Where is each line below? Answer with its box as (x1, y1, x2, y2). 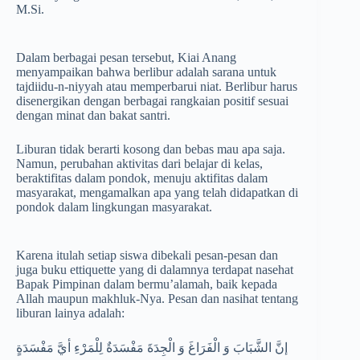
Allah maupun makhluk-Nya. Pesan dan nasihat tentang (16, 292, 298, 306)
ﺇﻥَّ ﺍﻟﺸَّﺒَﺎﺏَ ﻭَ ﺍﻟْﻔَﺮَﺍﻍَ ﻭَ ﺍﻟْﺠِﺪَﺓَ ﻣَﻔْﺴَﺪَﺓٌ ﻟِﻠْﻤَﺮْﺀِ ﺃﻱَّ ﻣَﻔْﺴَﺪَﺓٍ (16, 341, 288, 355)
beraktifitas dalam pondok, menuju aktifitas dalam (16, 171, 268, 186)
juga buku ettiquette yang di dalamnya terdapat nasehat (16, 263, 293, 277)
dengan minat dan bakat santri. (16, 108, 170, 123)
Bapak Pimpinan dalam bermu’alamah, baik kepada (16, 277, 277, 292)
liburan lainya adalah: (16, 306, 125, 321)
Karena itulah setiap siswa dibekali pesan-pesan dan (16, 248, 278, 263)
